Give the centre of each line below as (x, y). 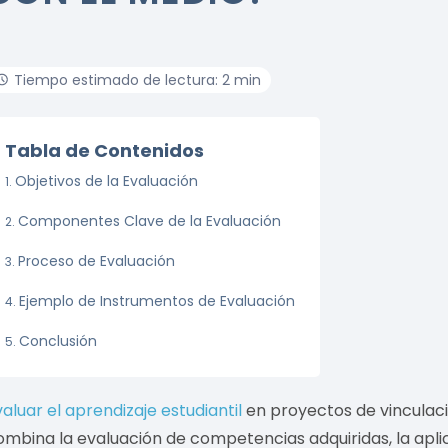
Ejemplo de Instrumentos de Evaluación (157, 300)
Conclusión (58, 340)
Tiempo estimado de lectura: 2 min (138, 79)
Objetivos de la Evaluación (107, 180)
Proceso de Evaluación (97, 260)
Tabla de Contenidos (105, 150)
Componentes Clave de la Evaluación (150, 220)
